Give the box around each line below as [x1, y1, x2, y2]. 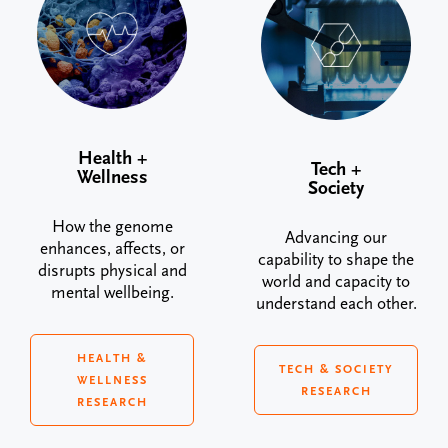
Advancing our [285, 227, 387, 248]
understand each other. [255, 293, 417, 314]
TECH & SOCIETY [278, 361, 394, 376]
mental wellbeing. [50, 282, 174, 303]
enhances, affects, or [39, 238, 185, 259]
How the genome [51, 216, 173, 237]
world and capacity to [262, 271, 410, 292]
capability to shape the [258, 249, 414, 270]
